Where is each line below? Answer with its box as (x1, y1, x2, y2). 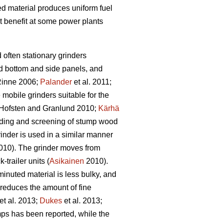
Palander (40, 77, 72, 86)
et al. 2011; (72, 77, 111, 86)
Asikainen (49, 156, 84, 165)
